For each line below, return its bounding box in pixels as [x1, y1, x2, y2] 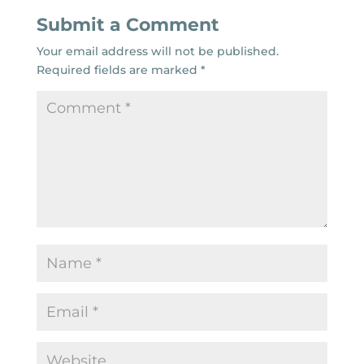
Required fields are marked [36, 62, 201, 77]
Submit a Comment [36, 13, 219, 36]
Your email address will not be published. [36, 43, 279, 58]
